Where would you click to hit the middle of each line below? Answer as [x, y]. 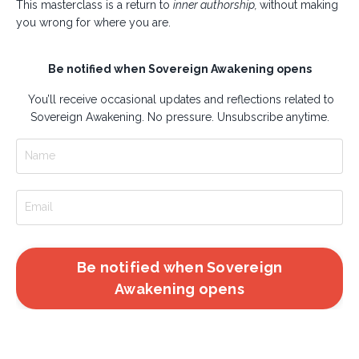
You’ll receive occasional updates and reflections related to [179, 99]
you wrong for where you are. [93, 22]
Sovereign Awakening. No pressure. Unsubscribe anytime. [179, 117]
